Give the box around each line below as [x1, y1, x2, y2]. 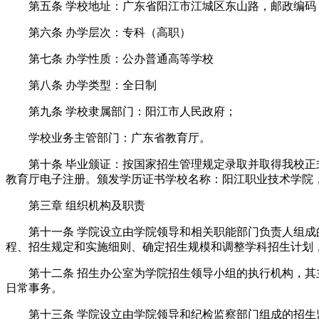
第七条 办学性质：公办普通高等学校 [6, 53, 214, 66]
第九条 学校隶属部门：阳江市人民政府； [6, 105, 236, 118]
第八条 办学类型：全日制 [6, 79, 157, 92]
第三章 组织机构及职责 [6, 199, 145, 212]
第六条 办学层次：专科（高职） [6, 26, 191, 39]
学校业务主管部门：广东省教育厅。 [6, 132, 211, 145]
